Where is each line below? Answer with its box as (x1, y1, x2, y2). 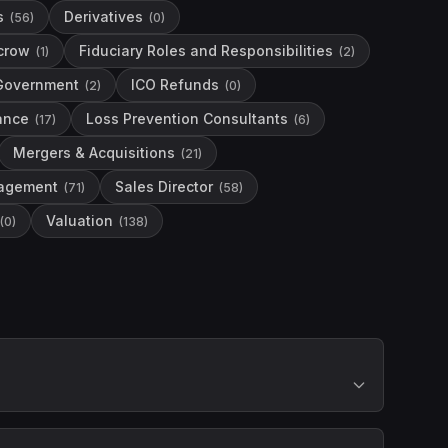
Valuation (46, 212, 113, 229)
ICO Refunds (131, 76, 219, 93)
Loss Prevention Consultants (86, 110, 288, 127)
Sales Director (115, 178, 213, 195)
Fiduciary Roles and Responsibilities (79, 42, 333, 59)
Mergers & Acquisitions (13, 144, 175, 161)
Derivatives (64, 8, 143, 25)
